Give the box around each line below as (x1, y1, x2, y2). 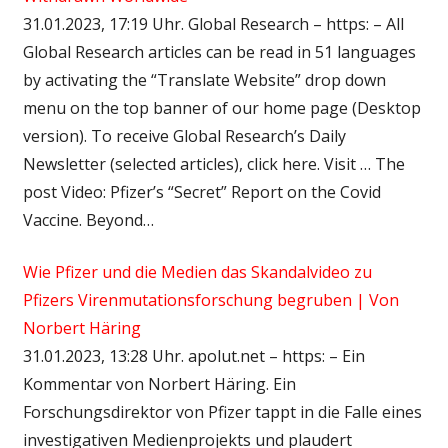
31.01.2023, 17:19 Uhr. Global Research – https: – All (22, 12, 404, 35)
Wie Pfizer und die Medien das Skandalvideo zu (22, 260, 372, 283)
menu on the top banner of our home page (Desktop (22, 96, 421, 119)
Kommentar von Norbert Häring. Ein (22, 372, 296, 395)
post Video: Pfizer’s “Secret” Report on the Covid (22, 180, 381, 203)
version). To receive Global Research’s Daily (22, 124, 346, 147)
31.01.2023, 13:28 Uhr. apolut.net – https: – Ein (22, 344, 365, 367)
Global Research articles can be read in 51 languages (22, 40, 416, 63)
